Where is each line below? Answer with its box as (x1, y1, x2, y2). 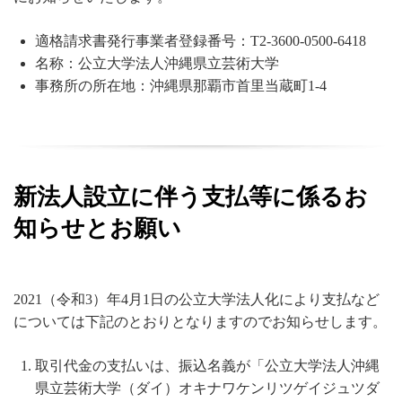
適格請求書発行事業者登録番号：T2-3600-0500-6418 (35, 32, 366, 48)
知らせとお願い (13, 214, 181, 241)
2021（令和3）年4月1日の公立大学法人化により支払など (13, 292, 380, 308)
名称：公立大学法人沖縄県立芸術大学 (35, 55, 279, 71)
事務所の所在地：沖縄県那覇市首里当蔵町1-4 (35, 77, 327, 93)
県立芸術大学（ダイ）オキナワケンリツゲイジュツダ (35, 380, 380, 397)
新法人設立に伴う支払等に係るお (13, 183, 368, 210)
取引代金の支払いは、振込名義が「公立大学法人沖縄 (35, 358, 380, 374)
